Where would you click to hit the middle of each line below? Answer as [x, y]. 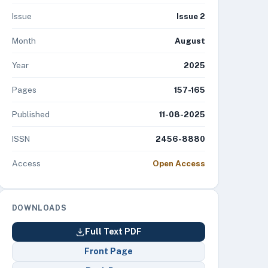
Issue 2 [191, 16]
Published [31, 114]
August [190, 41]
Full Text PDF [113, 232]
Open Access [179, 163]
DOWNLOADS [39, 208]
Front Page [108, 251]
